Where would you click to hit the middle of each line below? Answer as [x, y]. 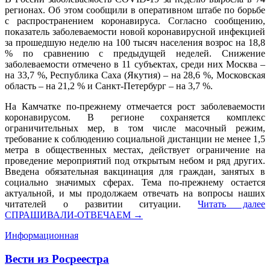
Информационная [42, 236]
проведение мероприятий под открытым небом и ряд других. [135, 161]
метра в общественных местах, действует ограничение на [135, 150]
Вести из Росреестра [57, 259]
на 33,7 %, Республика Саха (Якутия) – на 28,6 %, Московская [135, 75]
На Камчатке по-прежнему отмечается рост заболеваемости [135, 107]
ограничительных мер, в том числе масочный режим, [135, 128]
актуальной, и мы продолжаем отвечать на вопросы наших [135, 193]
